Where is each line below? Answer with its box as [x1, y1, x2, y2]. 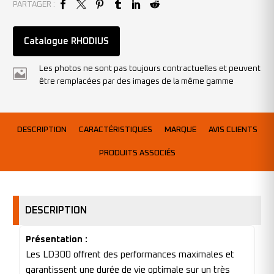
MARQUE [164, 126, 196, 135]
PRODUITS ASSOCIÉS [98, 149, 176, 158]
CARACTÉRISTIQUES [78, 126, 152, 135]
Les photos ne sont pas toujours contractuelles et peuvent [39, 64, 261, 73]
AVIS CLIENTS [208, 126, 257, 135]
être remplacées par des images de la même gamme [39, 77, 234, 86]
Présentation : [26, 234, 87, 244]
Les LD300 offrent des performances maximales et [26, 250, 234, 259]
